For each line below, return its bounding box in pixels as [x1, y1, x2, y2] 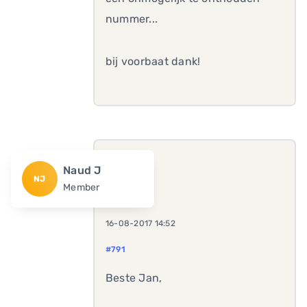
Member [63, 182, 100, 193]
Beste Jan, [106, 271, 162, 284]
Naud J [63, 164, 101, 177]
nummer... [106, 12, 161, 25]
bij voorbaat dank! [106, 55, 201, 68]
